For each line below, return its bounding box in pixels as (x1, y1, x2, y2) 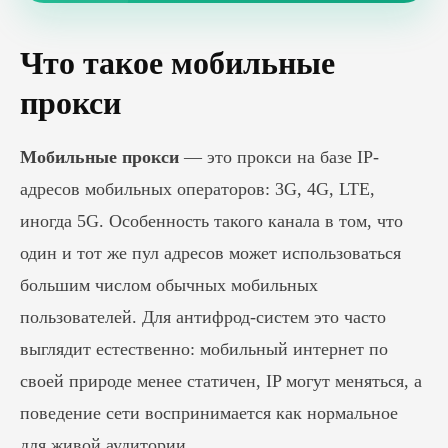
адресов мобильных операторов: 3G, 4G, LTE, (20, 179, 375, 199)
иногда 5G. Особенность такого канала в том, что (20, 211, 403, 231)
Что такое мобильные (20, 45, 335, 81)
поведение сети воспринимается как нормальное (20, 403, 398, 423)
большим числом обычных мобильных (20, 275, 318, 295)
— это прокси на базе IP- (179, 147, 379, 167)
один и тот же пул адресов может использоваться (20, 243, 401, 263)
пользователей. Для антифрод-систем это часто (20, 307, 386, 327)
